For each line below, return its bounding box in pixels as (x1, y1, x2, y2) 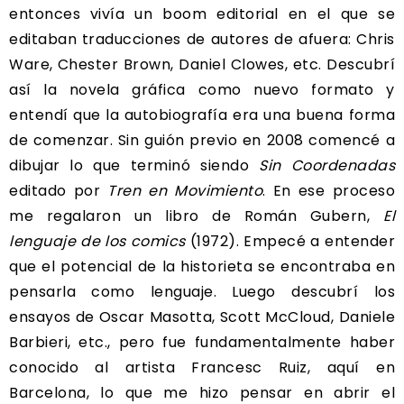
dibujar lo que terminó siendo (9, 154, 260, 176)
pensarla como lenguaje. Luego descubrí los (9, 280, 395, 302)
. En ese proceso (262, 179, 396, 201)
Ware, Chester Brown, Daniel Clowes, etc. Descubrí (9, 53, 395, 75)
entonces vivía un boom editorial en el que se (9, 3, 395, 24)
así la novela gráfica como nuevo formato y (9, 78, 395, 100)
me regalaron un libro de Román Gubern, (9, 205, 383, 226)
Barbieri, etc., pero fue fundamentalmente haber (9, 331, 395, 353)
